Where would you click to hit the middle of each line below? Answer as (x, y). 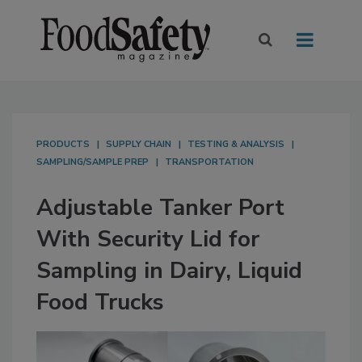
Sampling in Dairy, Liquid (169, 271)
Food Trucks (100, 303)
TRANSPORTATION (209, 162)
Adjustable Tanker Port (160, 208)
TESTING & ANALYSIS (236, 145)
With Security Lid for (148, 240)
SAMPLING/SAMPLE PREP (93, 162)
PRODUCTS (63, 145)
